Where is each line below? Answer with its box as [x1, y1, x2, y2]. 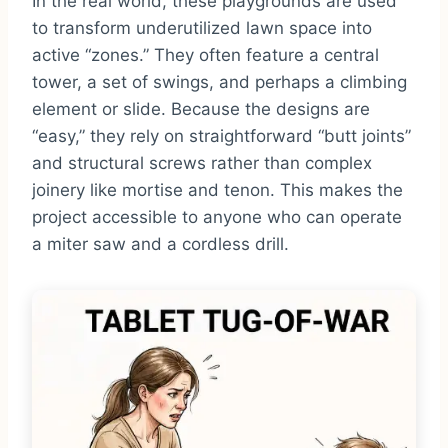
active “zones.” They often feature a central [32, 44, 379, 65]
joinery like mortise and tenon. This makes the [32, 179, 403, 200]
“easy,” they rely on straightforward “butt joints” [32, 125, 411, 146]
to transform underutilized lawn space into [32, 17, 372, 38]
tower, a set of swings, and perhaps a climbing [32, 71, 407, 92]
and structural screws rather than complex [32, 152, 372, 173]
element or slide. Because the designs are [32, 98, 370, 119]
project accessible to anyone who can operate [32, 206, 402, 227]
